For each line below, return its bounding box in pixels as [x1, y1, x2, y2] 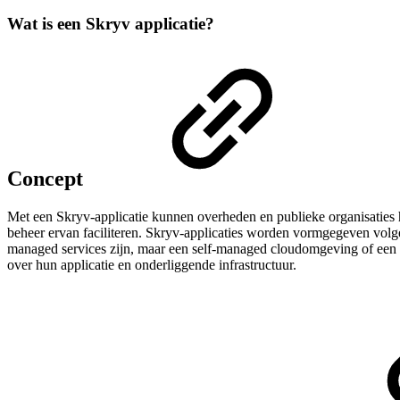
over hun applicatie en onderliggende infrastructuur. [7, 256, 296, 272]
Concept [7, 166, 88, 190]
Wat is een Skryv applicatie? [7, 13, 214, 33]
